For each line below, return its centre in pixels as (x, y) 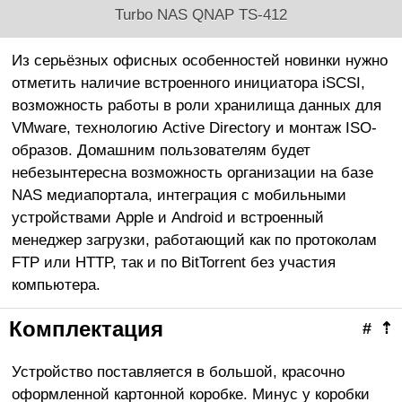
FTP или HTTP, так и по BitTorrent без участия (173, 262)
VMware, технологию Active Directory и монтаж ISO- (194, 128)
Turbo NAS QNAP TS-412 (201, 15)
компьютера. (56, 285)
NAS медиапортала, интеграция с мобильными (179, 195)
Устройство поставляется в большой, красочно (178, 372)
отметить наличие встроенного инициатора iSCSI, (188, 83)
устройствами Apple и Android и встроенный (167, 218)
